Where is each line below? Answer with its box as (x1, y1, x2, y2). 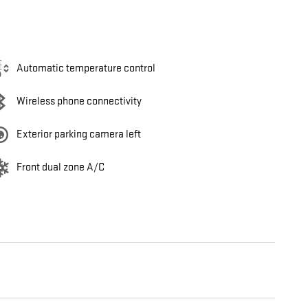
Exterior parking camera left (16, 128, 141, 142)
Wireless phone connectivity (16, 95, 142, 109)
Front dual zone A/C (16, 161, 104, 175)
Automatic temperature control (16, 62, 155, 76)
